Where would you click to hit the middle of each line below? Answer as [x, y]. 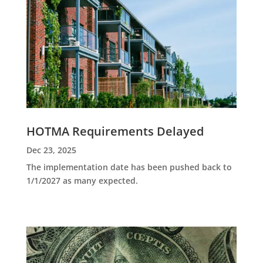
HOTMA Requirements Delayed [115, 131]
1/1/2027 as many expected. [82, 181]
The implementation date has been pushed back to [129, 167]
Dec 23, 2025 [51, 150]
